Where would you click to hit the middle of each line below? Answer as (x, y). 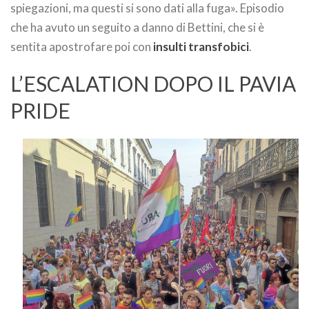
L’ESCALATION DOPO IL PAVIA (153, 83)
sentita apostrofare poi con (82, 47)
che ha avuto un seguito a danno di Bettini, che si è (137, 27)
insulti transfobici (201, 47)
